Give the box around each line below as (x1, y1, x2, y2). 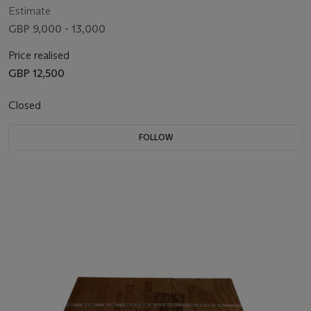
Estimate (8, 3, 51, 17)
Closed (8, 98, 44, 112)
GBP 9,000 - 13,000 (8, 22, 106, 35)
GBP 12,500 (8, 66, 65, 80)
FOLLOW (138, 131, 173, 142)
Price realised (8, 48, 69, 62)
